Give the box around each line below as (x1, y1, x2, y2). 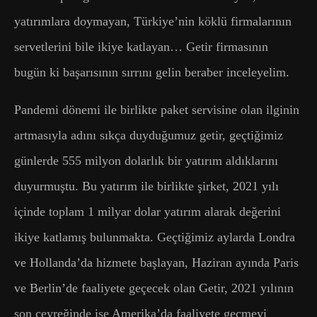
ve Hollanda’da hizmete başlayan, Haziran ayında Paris (14, 255, 299, 270)
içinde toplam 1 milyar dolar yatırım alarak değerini (14, 204, 281, 219)
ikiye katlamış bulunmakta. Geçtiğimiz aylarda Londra (14, 229, 295, 244)
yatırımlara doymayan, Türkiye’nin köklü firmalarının (14, 13, 292, 28)
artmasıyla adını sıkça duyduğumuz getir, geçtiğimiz (14, 127, 283, 142)
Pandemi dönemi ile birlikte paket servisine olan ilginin (14, 102, 299, 117)
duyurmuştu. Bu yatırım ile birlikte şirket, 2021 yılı (14, 178, 279, 193)
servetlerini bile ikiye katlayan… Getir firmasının (14, 39, 268, 54)
